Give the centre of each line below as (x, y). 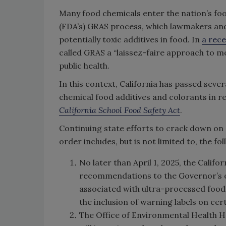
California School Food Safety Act (120, 110)
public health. (84, 66)
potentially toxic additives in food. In (130, 39)
